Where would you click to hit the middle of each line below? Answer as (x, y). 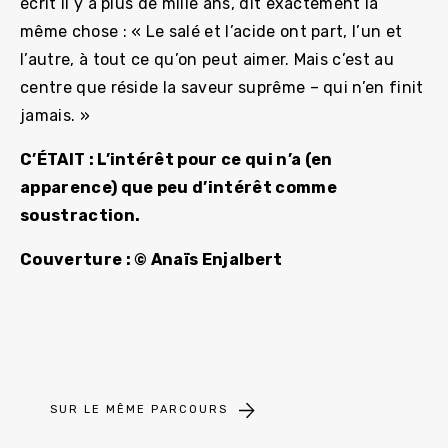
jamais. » (55, 115)
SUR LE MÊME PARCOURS (139, 410)
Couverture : (77, 259)
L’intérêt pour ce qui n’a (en (215, 159)
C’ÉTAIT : (59, 159)
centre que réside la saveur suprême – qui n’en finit (222, 87)
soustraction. (80, 215)
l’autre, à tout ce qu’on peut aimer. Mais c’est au (207, 59)
